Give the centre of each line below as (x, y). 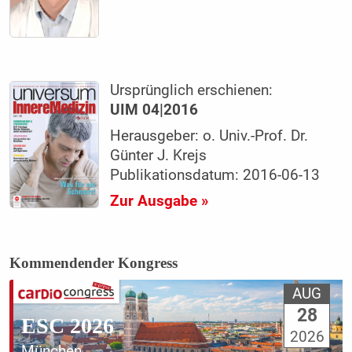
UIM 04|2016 (154, 110)
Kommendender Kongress (93, 263)
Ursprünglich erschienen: (192, 91)
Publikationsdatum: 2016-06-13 (215, 176)
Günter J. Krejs (159, 156)
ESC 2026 (67, 325)
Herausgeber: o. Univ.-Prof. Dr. (209, 136)
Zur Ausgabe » (159, 202)
